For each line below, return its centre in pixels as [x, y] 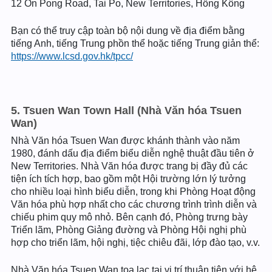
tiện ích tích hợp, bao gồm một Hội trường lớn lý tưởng [128, 179]
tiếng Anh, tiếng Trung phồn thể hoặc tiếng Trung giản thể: [135, 43]
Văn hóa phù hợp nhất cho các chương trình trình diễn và [134, 204]
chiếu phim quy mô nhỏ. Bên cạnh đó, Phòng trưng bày [129, 217]
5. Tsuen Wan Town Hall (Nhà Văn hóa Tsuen [126, 110]
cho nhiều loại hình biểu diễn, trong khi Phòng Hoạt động [133, 192]
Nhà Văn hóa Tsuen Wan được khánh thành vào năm [125, 141]
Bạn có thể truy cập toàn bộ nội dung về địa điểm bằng [128, 31]
